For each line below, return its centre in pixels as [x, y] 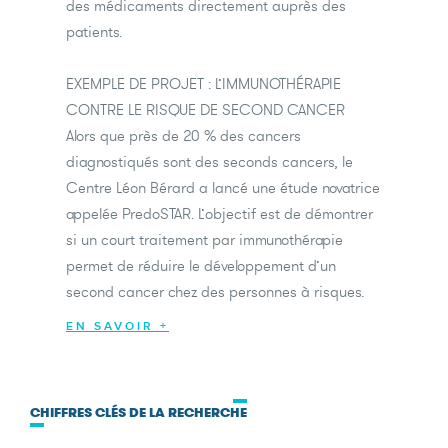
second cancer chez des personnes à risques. [215, 292]
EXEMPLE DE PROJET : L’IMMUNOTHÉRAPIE [203, 84]
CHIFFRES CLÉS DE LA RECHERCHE [138, 412]
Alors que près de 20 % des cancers [183, 136]
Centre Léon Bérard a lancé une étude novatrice [223, 188]
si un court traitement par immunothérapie [204, 240]
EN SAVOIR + [117, 327]
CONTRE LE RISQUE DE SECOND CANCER [205, 110]
